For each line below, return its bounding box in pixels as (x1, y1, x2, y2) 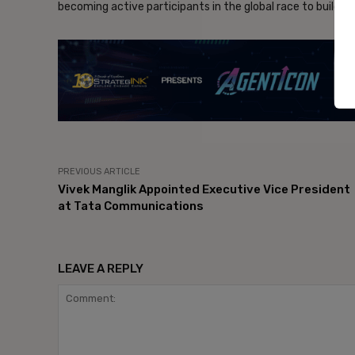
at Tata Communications (58, 199, 204, 214)
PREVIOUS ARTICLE (58, 166, 140, 177)
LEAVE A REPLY (58, 261, 143, 277)
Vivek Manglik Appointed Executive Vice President (58, 182, 350, 197)
